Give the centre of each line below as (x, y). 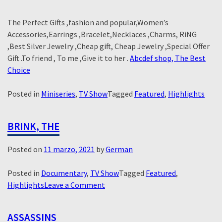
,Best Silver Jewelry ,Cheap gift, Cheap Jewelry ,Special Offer (109, 46)
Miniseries (58, 93)
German (119, 149)
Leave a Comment (75, 185)
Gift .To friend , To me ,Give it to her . (69, 58)
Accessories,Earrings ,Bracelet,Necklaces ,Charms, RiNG (102, 34)
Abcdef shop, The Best (168, 58)
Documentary (64, 173)
